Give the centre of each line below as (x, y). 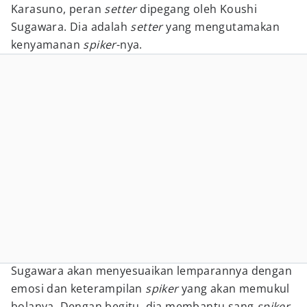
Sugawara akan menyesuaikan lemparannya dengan (151, 271)
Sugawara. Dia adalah (71, 27)
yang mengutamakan (221, 27)
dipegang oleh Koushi (197, 9)
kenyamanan (47, 45)
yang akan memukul (234, 288)
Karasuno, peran (58, 9)
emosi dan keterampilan (78, 288)
